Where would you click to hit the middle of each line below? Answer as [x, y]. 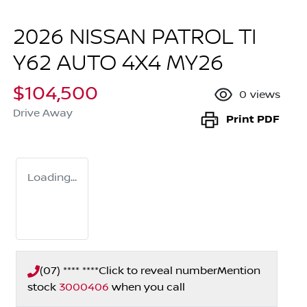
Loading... [52, 178]
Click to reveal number [158, 271]
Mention [239, 271]
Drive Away [43, 113]
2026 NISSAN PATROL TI [135, 38]
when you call [148, 287]
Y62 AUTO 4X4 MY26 [118, 64]
